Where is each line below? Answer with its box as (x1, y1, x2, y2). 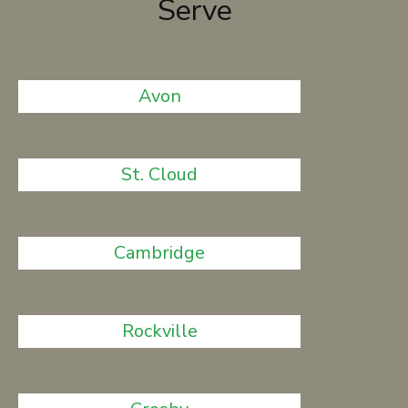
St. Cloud (121, 162, 199, 187)
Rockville (121, 319, 198, 343)
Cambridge (114, 240, 206, 265)
